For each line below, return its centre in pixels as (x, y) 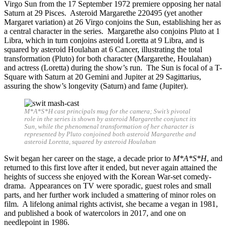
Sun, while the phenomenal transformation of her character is (109, 126)
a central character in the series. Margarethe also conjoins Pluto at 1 (112, 31)
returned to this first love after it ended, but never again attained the (110, 167)
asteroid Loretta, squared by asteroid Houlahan (90, 142)
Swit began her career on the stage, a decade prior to (88, 158)
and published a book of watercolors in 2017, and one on (95, 213)
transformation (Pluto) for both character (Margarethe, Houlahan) (108, 58)
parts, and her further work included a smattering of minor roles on (110, 195)
